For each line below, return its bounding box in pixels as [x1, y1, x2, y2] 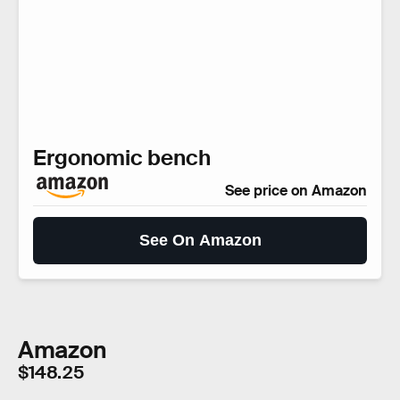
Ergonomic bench [33, 144, 211, 172]
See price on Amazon [225, 181, 367, 201]
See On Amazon [138, 231, 262, 250]
